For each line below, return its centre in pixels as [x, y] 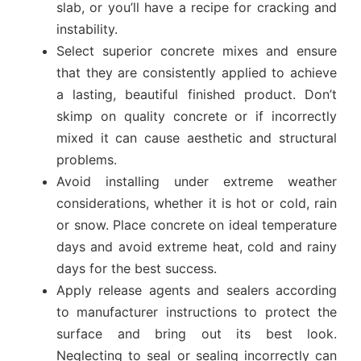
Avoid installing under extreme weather [197, 181]
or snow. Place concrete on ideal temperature [197, 224]
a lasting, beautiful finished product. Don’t [197, 94]
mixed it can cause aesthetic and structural [197, 137]
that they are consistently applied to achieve [197, 72]
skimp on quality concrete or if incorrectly [197, 116]
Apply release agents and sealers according [197, 290]
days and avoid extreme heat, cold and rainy [197, 246]
